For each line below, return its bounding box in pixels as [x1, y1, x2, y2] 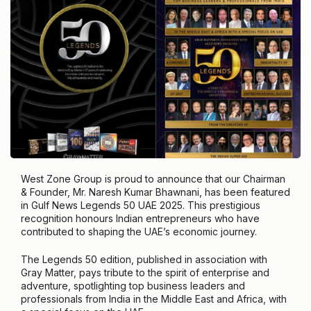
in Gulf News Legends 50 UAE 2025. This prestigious [21, 199, 260, 211]
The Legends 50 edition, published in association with [21, 253, 267, 265]
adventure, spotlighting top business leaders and [21, 279, 245, 292]
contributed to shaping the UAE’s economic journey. [21, 225, 257, 237]
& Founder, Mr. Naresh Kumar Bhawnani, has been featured [21, 185, 290, 198]
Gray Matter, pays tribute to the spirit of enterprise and [21, 266, 269, 278]
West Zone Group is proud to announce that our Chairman [21, 172, 285, 185]
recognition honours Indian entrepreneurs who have [21, 212, 260, 224]
